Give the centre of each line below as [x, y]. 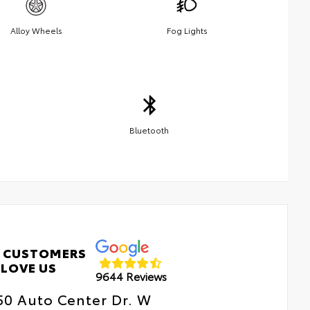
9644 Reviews [131, 276]
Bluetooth [149, 129]
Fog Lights [187, 30]
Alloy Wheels [36, 30]
